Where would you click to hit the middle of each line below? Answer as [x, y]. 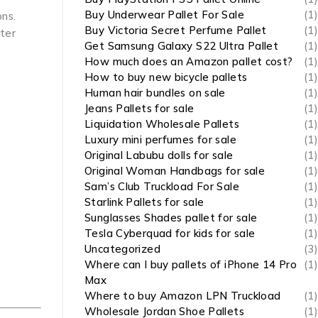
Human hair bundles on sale [155, 93]
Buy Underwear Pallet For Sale [164, 15]
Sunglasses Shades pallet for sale [171, 218]
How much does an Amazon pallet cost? [189, 61]
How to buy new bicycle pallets [166, 77]
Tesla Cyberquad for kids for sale [170, 233]
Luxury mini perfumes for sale [160, 139]
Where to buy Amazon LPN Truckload [183, 296]
